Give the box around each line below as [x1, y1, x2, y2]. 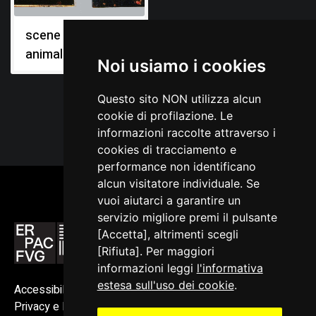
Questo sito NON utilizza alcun [97, 92, 261, 106]
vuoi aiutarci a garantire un [97, 193, 241, 207]
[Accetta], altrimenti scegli [97, 227, 238, 241]
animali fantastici [25, 45, 123, 64]
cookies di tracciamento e [97, 142, 236, 157]
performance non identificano [97, 159, 256, 174]
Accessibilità [14, 281, 76, 298]
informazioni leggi [97, 261, 197, 275]
